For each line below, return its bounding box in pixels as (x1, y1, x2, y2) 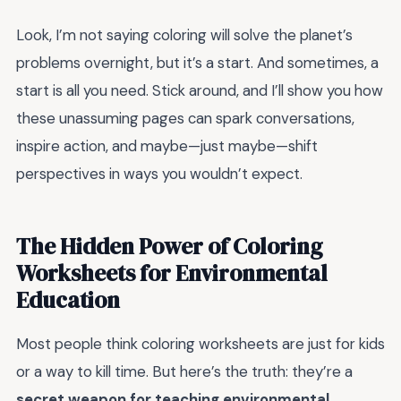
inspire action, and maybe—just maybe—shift (16, 136, 318, 157)
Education (16, 285, 120, 316)
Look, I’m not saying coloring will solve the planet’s (16, 25, 353, 46)
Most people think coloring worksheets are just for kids (16, 334, 385, 354)
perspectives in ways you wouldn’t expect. (16, 164, 303, 184)
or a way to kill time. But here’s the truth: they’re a (16, 362, 353, 382)
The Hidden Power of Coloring (16, 231, 322, 262)
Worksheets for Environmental (16, 258, 328, 289)
